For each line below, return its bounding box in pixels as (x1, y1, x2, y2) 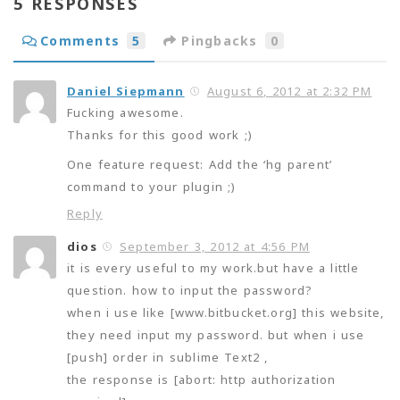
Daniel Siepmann (67, 83, 185, 100)
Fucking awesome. (67, 104, 184, 121)
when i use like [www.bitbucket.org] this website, (67, 304, 385, 321)
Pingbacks (181, 32, 258, 50)
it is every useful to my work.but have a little (67, 260, 360, 277)
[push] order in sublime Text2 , (67, 349, 269, 366)
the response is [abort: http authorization (67, 371, 337, 388)
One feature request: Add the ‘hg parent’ (67, 156, 333, 173)
